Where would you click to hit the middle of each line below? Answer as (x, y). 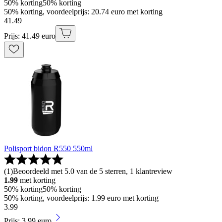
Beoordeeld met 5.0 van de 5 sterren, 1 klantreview (93, 171)
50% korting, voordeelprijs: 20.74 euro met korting (83, 12)
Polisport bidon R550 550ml (48, 149)
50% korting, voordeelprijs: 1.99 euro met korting (81, 198)
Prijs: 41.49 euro (30, 36)
